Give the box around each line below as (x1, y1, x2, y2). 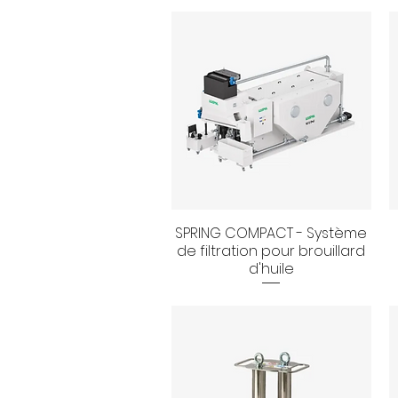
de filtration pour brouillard (177, 240, 366, 261)
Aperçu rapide (230, 224, 313, 241)
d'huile (248, 258, 294, 279)
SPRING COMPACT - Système (175, 222, 368, 243)
